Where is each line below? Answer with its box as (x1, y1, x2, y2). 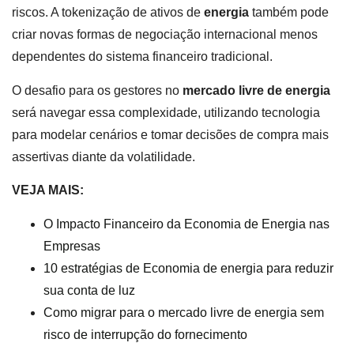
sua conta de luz (43, 283, 135, 297)
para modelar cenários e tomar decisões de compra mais (12, 127, 329, 141)
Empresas (43, 239, 100, 253)
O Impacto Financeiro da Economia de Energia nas (43, 217, 330, 231)
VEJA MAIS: (12, 183, 84, 198)
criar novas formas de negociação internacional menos (12, 28, 318, 42)
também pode (249, 6, 329, 20)
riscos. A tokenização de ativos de (12, 6, 204, 20)
